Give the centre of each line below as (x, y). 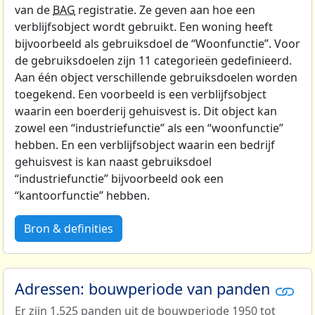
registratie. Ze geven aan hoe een (165, 10)
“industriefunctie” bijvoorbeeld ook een (119, 179)
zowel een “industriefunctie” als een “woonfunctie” (149, 128)
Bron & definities (69, 229)
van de (34, 10)
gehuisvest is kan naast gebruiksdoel (113, 162)
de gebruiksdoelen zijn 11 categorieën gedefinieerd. (153, 61)
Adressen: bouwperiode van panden (144, 289)
